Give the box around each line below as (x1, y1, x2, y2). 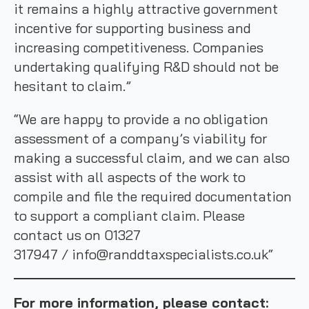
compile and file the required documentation (14, 188, 292, 205)
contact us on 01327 (14, 226, 141, 243)
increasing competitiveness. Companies (14, 39, 263, 56)
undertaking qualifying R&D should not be (14, 58, 279, 75)
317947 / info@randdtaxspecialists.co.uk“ (14, 246, 277, 263)
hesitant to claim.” (14, 77, 131, 94)
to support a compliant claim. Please (14, 207, 245, 224)
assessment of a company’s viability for (14, 130, 267, 147)
